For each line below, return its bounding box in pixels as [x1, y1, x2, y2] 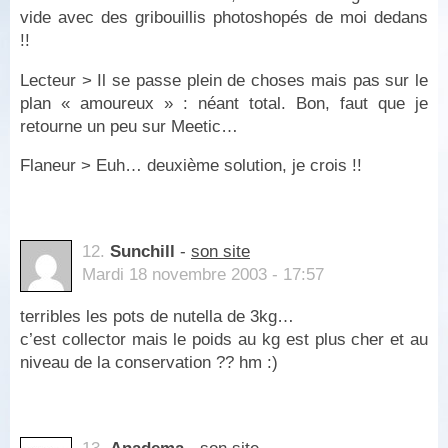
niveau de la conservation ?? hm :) [20, 352, 278, 372]
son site [191, 242, 250, 262]
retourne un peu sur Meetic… [20, 116, 238, 136]
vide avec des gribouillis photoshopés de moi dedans [20, 7, 428, 27]
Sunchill [110, 242, 175, 262]
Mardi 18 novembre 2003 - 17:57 [82, 265, 324, 285]
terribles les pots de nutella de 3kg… [20, 306, 294, 326]
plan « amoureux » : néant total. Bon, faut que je [20, 93, 428, 113]
